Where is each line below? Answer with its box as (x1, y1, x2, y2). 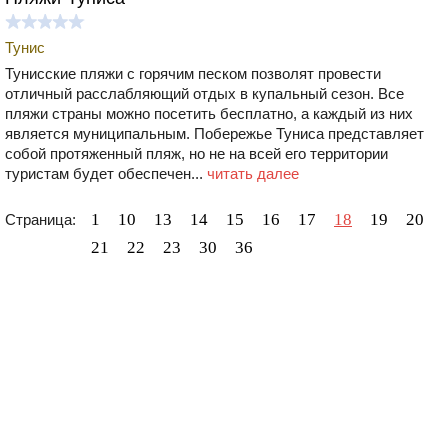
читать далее (207, 164, 299, 182)
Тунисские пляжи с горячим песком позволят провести (5, 64, 381, 82)
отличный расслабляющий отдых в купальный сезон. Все (5, 84, 404, 102)
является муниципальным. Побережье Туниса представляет (5, 124, 424, 142)
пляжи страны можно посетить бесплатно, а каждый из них (5, 104, 413, 122)
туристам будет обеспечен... (5, 164, 207, 182)
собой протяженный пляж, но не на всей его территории (5, 144, 388, 162)
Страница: (5, 210, 76, 228)
